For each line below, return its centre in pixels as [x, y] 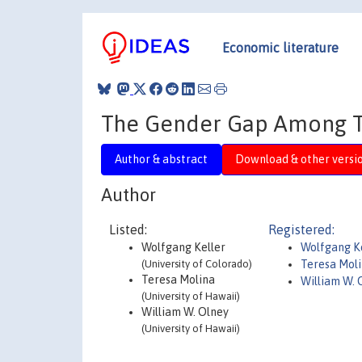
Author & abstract [161, 159]
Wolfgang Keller [183, 247]
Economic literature [280, 47]
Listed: [128, 229]
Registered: [301, 229]
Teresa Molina [178, 280]
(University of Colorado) [197, 264]
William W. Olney [185, 312]
